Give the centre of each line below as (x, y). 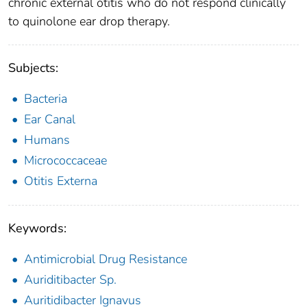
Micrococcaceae (65, 161)
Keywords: (37, 229)
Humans (47, 140)
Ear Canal (50, 120)
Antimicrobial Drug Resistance (106, 259)
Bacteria (46, 99)
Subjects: (33, 68)
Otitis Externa (61, 181)
